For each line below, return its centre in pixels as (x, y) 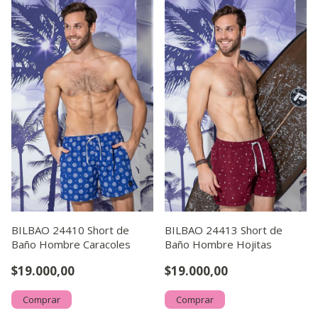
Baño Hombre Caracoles (71, 244)
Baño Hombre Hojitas (218, 244)
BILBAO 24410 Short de (70, 230)
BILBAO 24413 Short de (224, 230)
